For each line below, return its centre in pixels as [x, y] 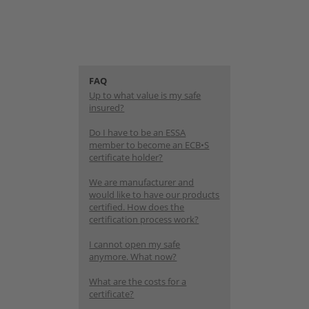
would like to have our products [154, 194]
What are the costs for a [138, 281]
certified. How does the [137, 207]
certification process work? [144, 219]
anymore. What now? [133, 256]
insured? [107, 107]
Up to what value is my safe [145, 95]
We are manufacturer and [142, 182]
